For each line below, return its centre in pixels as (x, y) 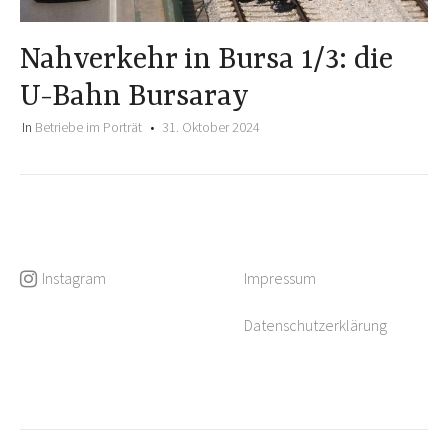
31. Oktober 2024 (211, 126)
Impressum (280, 277)
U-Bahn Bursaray (134, 96)
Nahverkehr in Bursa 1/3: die (206, 59)
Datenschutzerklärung (315, 324)
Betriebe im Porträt (88, 126)
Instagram (74, 277)
